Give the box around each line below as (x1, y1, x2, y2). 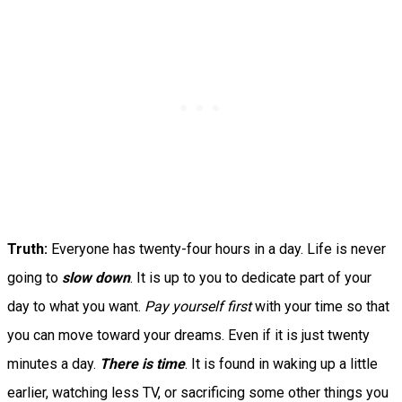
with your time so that (251, 297, 389, 315)
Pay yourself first (144, 297, 251, 315)
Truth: (7, 240, 48, 258)
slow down (62, 268, 130, 286)
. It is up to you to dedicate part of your (130, 268, 371, 286)
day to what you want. (7, 297, 144, 315)
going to (7, 268, 62, 286)
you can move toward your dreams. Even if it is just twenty (7, 326, 370, 344)
